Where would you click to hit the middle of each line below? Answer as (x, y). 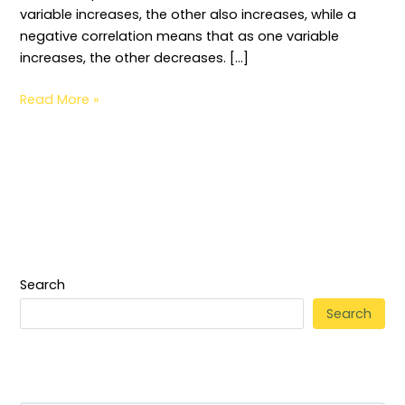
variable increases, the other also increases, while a (188, 14)
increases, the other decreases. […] (135, 57)
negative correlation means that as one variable (180, 36)
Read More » (60, 99)
